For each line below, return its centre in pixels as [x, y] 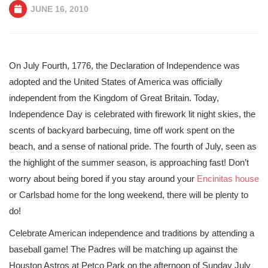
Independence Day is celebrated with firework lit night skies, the [132, 114]
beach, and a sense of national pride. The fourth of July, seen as [133, 146]
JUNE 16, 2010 [58, 9]
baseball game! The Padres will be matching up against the [123, 249]
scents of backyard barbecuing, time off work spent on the [122, 130]
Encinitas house [228, 179]
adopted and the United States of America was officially [116, 82]
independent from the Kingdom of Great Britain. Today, [114, 98]
